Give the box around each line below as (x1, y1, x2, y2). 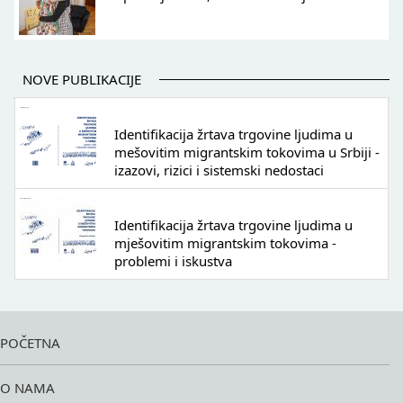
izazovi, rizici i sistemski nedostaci (114, 161, 324, 180)
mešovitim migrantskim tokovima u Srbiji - (114, 143, 380, 162)
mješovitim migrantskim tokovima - (114, 234, 336, 253)
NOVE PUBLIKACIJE (22, 70, 141, 89)
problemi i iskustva (114, 252, 232, 271)
